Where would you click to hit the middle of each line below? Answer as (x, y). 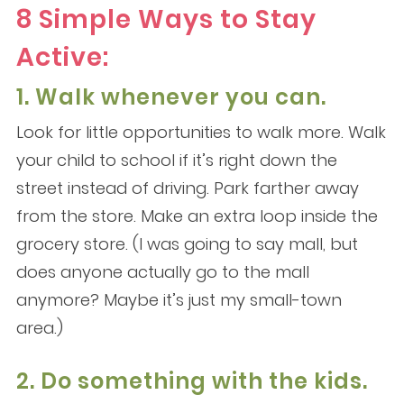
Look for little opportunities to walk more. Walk (201, 133)
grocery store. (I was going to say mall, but (187, 244)
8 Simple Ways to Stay (166, 20)
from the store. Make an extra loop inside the (197, 216)
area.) (39, 328)
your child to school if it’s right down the (176, 161)
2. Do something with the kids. (192, 381)
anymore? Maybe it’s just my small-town (179, 300)
